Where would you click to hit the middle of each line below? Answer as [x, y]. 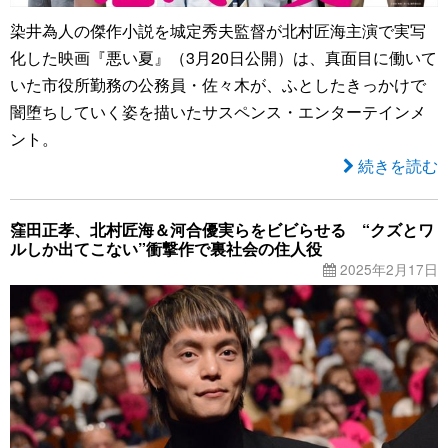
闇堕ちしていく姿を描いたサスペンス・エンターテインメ [218, 112]
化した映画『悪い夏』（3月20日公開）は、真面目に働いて [223, 58]
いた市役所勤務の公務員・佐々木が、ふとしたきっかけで [218, 85]
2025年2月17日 [387, 269]
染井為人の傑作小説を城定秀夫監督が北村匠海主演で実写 [218, 31]
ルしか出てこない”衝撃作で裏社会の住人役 [166, 249]
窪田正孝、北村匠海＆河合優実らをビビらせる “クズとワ [222, 230]
